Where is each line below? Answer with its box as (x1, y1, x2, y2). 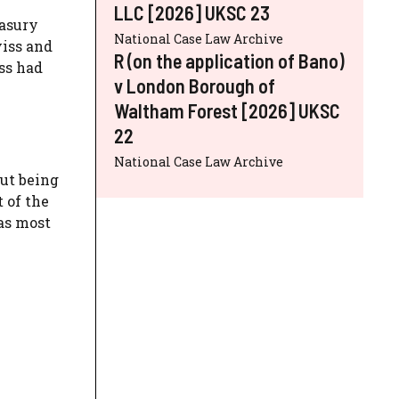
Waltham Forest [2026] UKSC (114, 98, 340, 122)
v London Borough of (114, 73, 275, 97)
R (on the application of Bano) (114, 48, 345, 72)
